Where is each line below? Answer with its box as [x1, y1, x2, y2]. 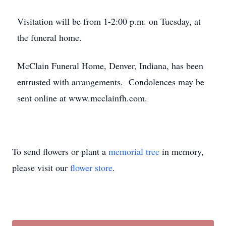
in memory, [159, 145, 204, 157]
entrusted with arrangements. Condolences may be [17, 76, 204, 88]
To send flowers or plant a [12, 145, 108, 157]
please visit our [12, 161, 70, 174]
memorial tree [108, 145, 159, 157]
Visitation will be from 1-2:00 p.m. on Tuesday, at [17, 15, 201, 27]
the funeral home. [17, 31, 82, 43]
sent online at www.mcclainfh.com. [17, 92, 147, 104]
